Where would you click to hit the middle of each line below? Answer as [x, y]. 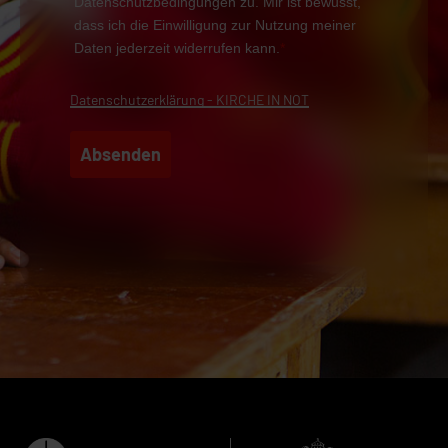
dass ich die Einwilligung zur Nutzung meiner [214, 24]
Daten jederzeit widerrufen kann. [176, 47]
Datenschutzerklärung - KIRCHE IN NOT [189, 99]
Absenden [120, 153]
